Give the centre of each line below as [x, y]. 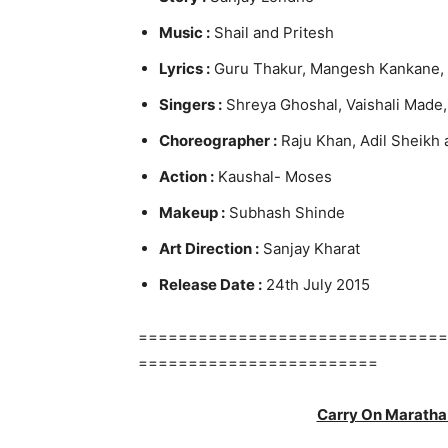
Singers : [190, 104]
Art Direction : [209, 248]
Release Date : [210, 284]
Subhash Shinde [285, 212]
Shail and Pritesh [272, 32]
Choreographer [214, 140]
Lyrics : [184, 68]
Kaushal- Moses [273, 176]
